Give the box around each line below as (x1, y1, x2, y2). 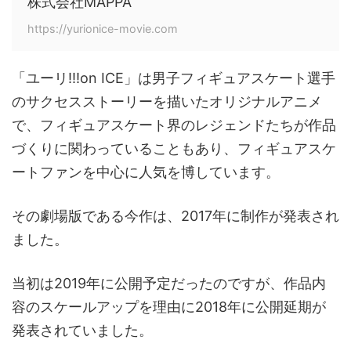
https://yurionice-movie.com (27, 22, 178, 36)
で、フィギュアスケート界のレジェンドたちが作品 (12, 117, 336, 134)
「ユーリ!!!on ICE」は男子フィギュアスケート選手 (12, 70, 335, 87)
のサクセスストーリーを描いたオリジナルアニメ (12, 93, 322, 110)
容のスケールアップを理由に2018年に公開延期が (12, 299, 326, 316)
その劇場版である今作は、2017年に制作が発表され (12, 208, 339, 225)
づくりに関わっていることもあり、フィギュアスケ (12, 140, 336, 157)
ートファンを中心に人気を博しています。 (12, 164, 280, 181)
